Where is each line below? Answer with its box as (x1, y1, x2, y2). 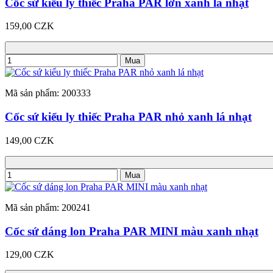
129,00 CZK (5, 249, 54, 260)
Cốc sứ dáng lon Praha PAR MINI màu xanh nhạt (5, 224, 258, 238)
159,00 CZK (5, 21, 54, 32)
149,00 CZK (5, 135, 54, 146)
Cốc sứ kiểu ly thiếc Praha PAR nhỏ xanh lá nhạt (5, 110, 252, 124)
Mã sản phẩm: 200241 (5, 202, 91, 213)
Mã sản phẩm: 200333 (5, 88, 91, 99)
